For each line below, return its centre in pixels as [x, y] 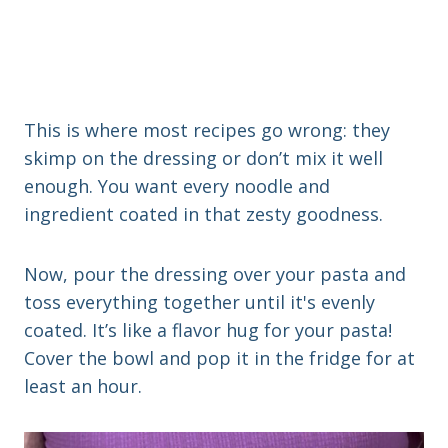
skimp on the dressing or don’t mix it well [203, 158]
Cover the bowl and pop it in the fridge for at [219, 358]
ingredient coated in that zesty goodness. [203, 214]
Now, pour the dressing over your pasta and [215, 274]
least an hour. [83, 386]
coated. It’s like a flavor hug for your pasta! [208, 330]
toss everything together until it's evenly [199, 302]
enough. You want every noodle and [177, 186]
